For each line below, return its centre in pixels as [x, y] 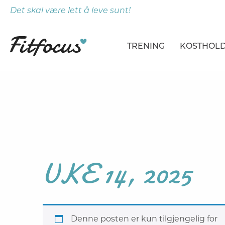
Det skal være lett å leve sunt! [70, 10]
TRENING [146, 46]
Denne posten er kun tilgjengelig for [144, 218]
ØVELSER [154, 115]
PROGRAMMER [164, 96]
